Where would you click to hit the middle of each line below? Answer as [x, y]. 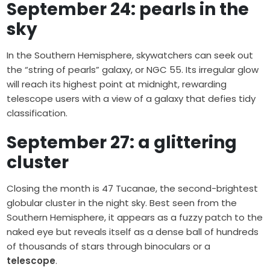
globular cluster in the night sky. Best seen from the [122, 203]
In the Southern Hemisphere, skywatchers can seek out [130, 55]
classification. [37, 113]
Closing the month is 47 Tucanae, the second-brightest [133, 189]
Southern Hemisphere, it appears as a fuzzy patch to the [135, 218]
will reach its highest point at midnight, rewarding [117, 84]
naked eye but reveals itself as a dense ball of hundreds [133, 232]
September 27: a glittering [122, 143]
